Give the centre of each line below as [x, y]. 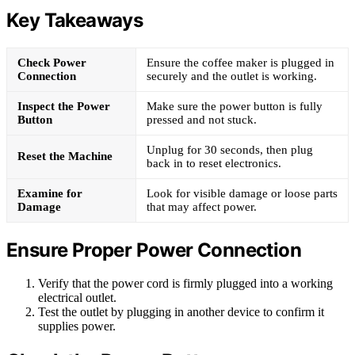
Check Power [52, 62]
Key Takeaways [75, 20]
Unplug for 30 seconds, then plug [230, 149]
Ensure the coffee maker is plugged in [240, 62]
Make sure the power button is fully [235, 106]
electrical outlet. [77, 298]
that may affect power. [202, 206]
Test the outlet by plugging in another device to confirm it [181, 312]
